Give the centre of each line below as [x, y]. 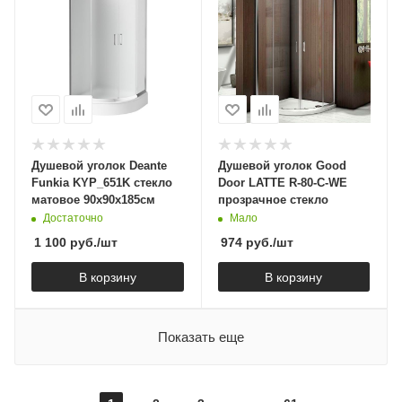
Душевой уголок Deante [99, 166]
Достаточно [73, 218]
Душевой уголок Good [282, 166]
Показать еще [201, 337]
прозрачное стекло [273, 200]
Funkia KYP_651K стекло [102, 183]
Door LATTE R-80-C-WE [282, 183]
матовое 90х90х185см [93, 200]
